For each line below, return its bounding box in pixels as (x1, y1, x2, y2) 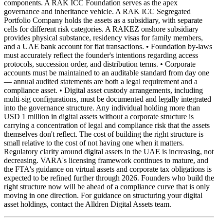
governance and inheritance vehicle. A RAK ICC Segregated (4, 7, 191, 16)
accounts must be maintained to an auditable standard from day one (4, 68, 209, 77)
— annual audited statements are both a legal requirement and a (4, 77, 198, 86)
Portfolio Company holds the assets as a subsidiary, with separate (4, 16, 202, 24)
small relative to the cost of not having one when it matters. (4, 138, 184, 147)
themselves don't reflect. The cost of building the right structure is (4, 129, 203, 138)
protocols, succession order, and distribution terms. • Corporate (4, 59, 196, 68)
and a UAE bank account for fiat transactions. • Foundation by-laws (4, 42, 212, 51)
